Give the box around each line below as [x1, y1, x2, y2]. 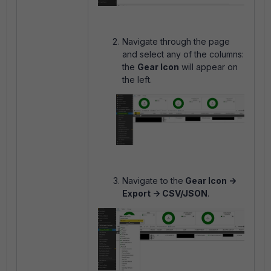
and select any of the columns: [122, 48, 244, 59]
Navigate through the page [122, 36, 230, 47]
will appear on [179, 61, 238, 72]
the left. [122, 74, 152, 85]
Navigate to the [122, 175, 183, 186]
